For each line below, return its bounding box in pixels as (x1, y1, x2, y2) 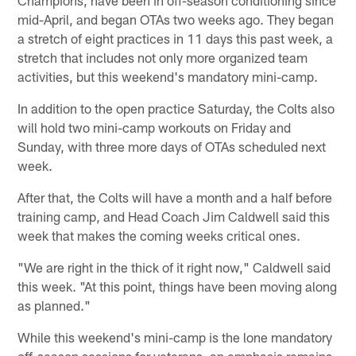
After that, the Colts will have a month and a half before (17, 188, 333, 205)
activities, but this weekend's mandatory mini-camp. (17, 68, 319, 84)
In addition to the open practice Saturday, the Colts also (17, 99, 335, 116)
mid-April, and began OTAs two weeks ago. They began (17, 10, 335, 27)
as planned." (17, 296, 91, 313)
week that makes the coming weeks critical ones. (17, 226, 301, 243)
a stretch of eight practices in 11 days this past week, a (17, 29, 334, 46)
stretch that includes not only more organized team (17, 48, 308, 65)
